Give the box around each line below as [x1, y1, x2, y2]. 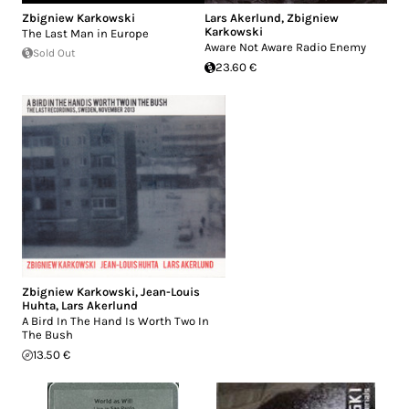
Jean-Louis [141, 285, 200, 299]
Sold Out [33, 47, 76, 60]
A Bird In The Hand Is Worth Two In [22, 314, 209, 329]
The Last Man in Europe [22, 26, 149, 41]
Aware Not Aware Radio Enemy [204, 40, 366, 55]
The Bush [22, 328, 73, 342]
